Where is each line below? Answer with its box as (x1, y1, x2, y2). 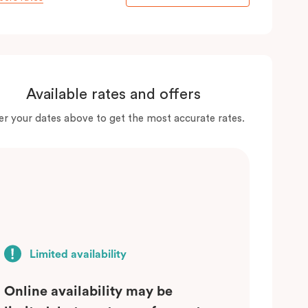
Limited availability (27, 249, 126, 261)
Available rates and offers (25, 86, 201, 102)
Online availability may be (4, 285, 173, 299)
